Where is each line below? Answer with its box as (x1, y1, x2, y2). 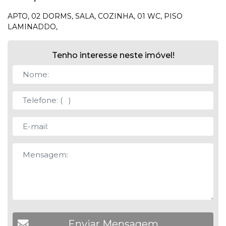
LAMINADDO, (8, 22, 58, 31)
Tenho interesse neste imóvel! (51, 50, 175, 60)
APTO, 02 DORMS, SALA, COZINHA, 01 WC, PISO (8, 12, 183, 21)
